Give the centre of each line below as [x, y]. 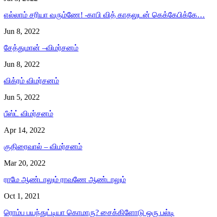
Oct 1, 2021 [22, 196]
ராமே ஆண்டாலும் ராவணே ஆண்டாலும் [65, 179]
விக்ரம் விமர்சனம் [31, 80]
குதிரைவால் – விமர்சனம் [43, 146]
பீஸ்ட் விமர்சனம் [29, 113]
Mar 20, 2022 [25, 163]
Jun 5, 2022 [22, 97]
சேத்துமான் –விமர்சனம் [41, 47]
